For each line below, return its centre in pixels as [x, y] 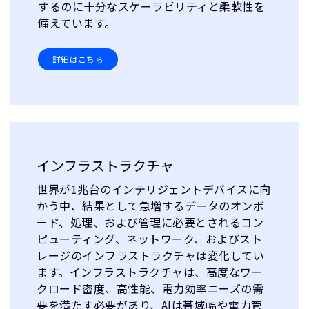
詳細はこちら [78, 59]
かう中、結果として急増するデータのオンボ [150, 205]
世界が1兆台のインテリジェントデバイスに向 [154, 189]
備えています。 [77, 22]
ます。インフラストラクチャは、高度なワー [150, 271]
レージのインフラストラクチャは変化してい [150, 255]
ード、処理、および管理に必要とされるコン [150, 222]
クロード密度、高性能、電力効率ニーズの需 [150, 288]
